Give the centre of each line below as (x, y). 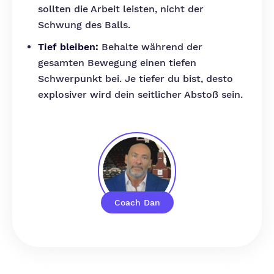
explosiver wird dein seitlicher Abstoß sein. (140, 94)
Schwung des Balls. (84, 25)
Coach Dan (137, 202)
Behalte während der (150, 47)
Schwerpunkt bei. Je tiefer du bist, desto (135, 79)
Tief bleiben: (68, 47)
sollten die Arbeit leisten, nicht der (121, 9)
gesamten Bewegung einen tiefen (117, 63)
